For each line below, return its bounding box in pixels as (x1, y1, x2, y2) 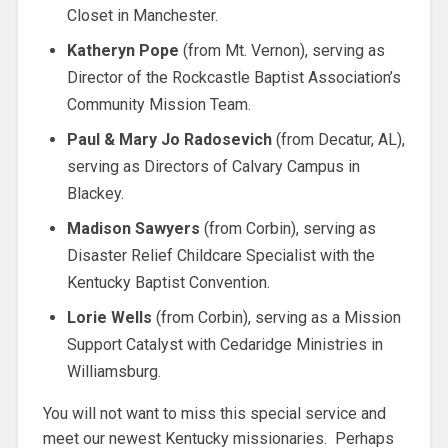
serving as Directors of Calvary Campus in (66, 156, 360, 176)
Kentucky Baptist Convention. (66, 272, 270, 292)
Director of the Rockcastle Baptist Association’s (66, 67, 401, 87)
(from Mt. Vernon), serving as (178, 40, 385, 60)
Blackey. (66, 183, 124, 203)
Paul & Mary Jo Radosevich (66, 129, 272, 149)
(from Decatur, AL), (271, 129, 405, 149)
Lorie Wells (66, 307, 152, 327)
